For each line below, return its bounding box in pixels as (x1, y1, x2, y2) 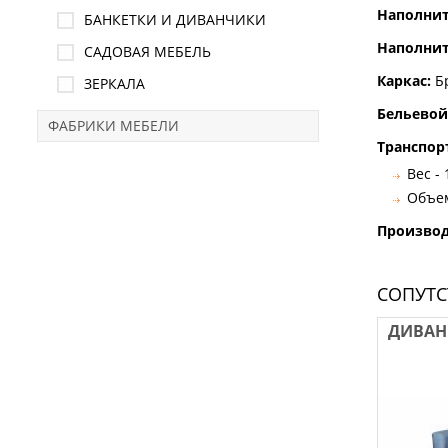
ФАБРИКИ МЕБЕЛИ (48, 116, 179, 135)
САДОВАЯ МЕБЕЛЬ (84, 42, 211, 61)
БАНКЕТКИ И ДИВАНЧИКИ (84, 10, 266, 29)
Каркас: (377, 71, 435, 90)
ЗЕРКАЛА (84, 74, 145, 93)
